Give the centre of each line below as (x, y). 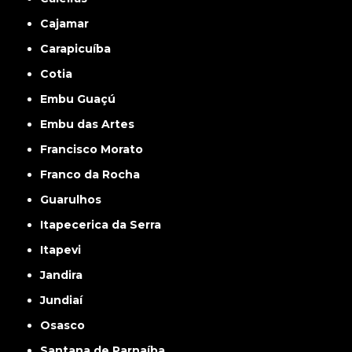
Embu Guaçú (82, 99)
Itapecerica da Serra (103, 225)
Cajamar (69, 24)
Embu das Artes (91, 124)
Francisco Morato (95, 149)
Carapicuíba (80, 49)
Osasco (68, 325)
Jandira (64, 275)
